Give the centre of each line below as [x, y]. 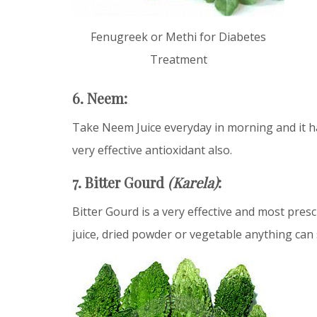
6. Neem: [100, 98]
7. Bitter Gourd [120, 182]
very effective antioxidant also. [152, 150]
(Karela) [193, 182]
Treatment [178, 59]
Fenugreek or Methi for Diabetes [178, 36]
